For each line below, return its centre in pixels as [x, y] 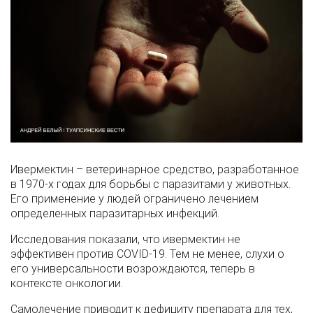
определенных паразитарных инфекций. [115, 213]
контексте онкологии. [67, 283]
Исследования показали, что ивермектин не [125, 239]
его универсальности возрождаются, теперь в [133, 268]
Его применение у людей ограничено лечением [134, 198]
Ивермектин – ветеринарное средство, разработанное [155, 169]
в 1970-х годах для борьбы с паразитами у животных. [151, 184]
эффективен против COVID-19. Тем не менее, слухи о [147, 254]
